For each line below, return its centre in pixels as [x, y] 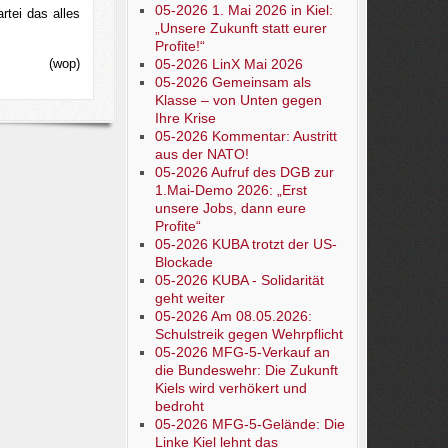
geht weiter [189, 298]
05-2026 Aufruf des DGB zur [244, 172]
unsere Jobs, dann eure [230, 208]
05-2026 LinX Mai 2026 [228, 64]
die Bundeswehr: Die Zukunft [246, 370]
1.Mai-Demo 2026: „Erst [230, 190]
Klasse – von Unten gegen [238, 100]
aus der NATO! [201, 154]
